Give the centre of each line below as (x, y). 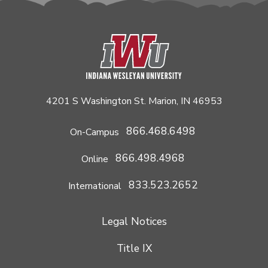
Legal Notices (134, 222)
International (97, 186)
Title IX (134, 249)
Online (97, 159)
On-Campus (97, 132)
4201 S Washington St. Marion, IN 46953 (134, 101)
